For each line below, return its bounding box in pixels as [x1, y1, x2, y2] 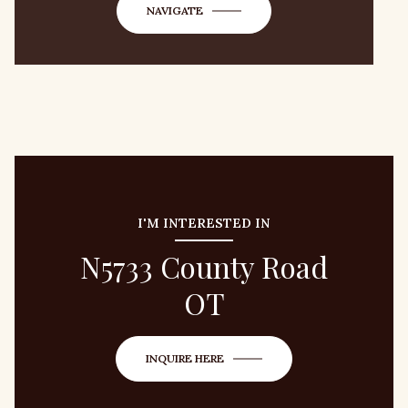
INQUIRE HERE [146, 352, 224, 365]
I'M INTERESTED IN [138, 215, 270, 231]
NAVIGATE [147, 4, 203, 17]
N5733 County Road [80, 247, 328, 286]
